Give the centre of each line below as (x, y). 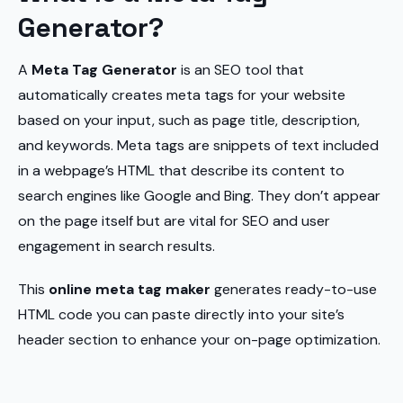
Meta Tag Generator (104, 70)
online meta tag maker (130, 289)
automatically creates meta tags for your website (182, 95)
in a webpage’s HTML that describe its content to (181, 170)
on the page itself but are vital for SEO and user (174, 221)
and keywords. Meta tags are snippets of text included (198, 145)
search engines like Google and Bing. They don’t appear (199, 196)
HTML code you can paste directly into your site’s (181, 314)
